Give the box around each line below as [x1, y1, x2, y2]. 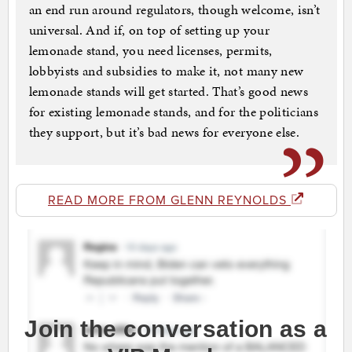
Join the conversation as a [24, 316, 328, 343]
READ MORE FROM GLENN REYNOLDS [48, 192, 291, 209]
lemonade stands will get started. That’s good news [28, 82, 309, 101]
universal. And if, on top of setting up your [28, 20, 269, 40]
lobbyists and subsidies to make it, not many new [28, 61, 304, 81]
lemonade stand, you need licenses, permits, [28, 41, 273, 60]
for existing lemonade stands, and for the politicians [28, 102, 319, 122]
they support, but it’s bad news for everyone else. [28, 123, 300, 142]
